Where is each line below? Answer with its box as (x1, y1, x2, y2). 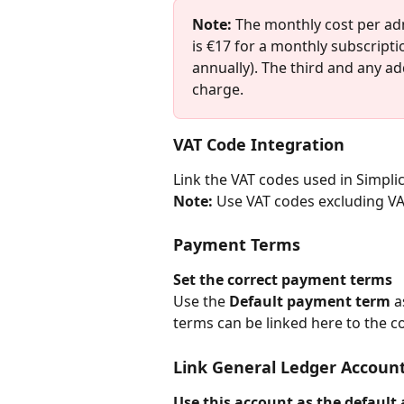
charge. (192, 78, 243, 99)
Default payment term (229, 291, 390, 312)
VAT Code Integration (173, 133, 344, 155)
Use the (173, 291, 229, 312)
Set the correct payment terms (173, 270, 392, 290)
